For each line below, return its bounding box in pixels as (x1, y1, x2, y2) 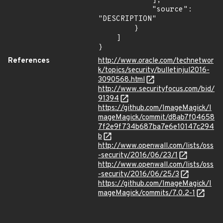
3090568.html (98, 75, 145, 85)
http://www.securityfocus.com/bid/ (98, 85, 215, 94)
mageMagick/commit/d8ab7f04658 (98, 113, 215, 122)
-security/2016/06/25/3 (98, 170, 179, 179)
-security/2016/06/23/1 (98, 151, 178, 160)
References (8, 56, 50, 66)
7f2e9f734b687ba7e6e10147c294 (98, 122, 214, 132)
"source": (98, 5, 152, 14)
